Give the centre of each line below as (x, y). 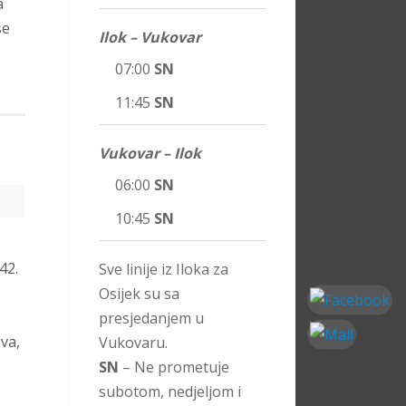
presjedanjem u (151, 319)
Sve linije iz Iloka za (164, 270)
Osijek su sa (139, 294)
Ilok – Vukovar (150, 38)
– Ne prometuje (174, 367)
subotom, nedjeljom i (170, 392)
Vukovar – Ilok (150, 154)
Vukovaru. (133, 343)
